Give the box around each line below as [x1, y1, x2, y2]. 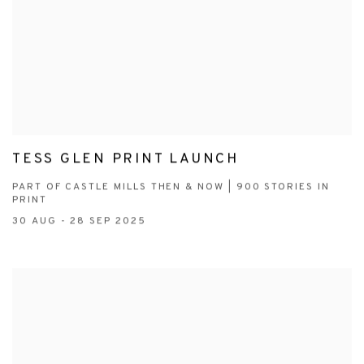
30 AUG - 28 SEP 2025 [12, 214, 146, 228]
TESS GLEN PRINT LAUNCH [12, 150, 239, 169]
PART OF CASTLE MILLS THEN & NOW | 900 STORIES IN [12, 180, 330, 194]
